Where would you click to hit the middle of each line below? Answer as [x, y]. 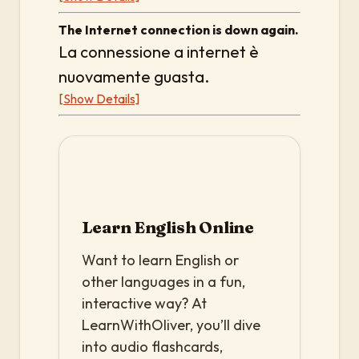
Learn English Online [168, 227]
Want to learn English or [160, 260]
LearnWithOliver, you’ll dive [171, 325]
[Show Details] [99, 99]
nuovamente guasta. [134, 77]
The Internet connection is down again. [178, 30]
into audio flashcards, [152, 347]
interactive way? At [144, 303]
